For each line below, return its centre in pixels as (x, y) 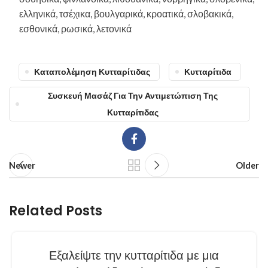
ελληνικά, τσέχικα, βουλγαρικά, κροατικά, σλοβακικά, (126, 14)
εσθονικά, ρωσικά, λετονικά (75, 29)
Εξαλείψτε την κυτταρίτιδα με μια (134, 256)
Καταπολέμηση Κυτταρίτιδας (92, 72)
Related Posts (56, 211)
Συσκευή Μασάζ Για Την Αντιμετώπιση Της (133, 96)
